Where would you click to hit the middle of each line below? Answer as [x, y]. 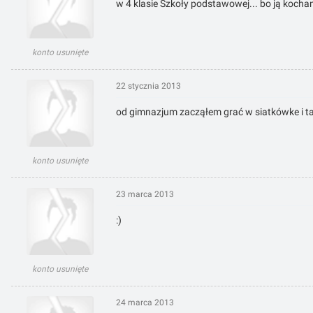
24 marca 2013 [145, 303]
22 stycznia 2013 [148, 86]
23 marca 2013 [145, 195]
